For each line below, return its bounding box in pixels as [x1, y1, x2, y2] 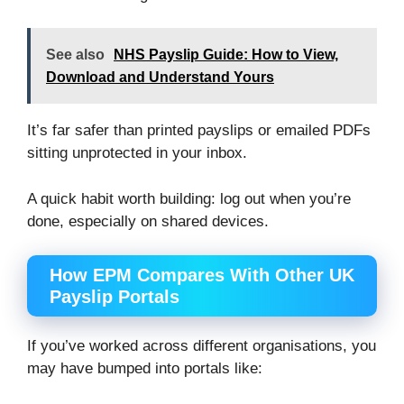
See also [46, 47, 105, 63]
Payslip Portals [50, 287, 179, 308]
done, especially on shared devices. [27, 212, 269, 230]
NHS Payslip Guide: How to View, [114, 47, 338, 63]
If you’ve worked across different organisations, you [27, 337, 376, 355]
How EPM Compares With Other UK [50, 265, 354, 286]
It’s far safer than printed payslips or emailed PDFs [27, 122, 371, 140]
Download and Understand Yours [46, 69, 274, 86]
